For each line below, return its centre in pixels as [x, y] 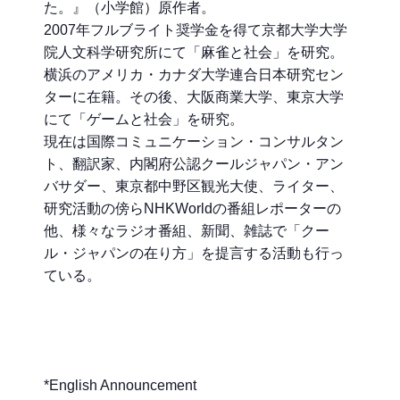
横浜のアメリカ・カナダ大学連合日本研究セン [194, 75]
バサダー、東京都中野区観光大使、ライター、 [194, 187]
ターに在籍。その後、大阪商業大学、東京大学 [194, 97]
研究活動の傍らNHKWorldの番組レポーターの [192, 209]
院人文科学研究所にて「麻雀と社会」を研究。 [194, 53]
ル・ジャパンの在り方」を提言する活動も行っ [194, 254]
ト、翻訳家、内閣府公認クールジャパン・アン [194, 164]
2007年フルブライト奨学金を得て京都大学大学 [196, 30]
